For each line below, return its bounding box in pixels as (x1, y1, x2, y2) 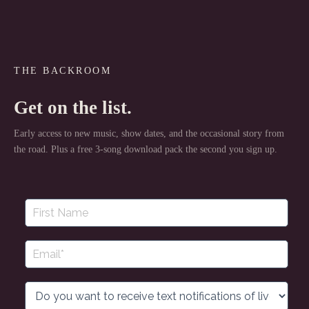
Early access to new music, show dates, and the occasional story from (14, 128, 284, 139)
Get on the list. (14, 97, 132, 118)
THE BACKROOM (14, 66, 112, 76)
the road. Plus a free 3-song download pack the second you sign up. (14, 144, 277, 154)
